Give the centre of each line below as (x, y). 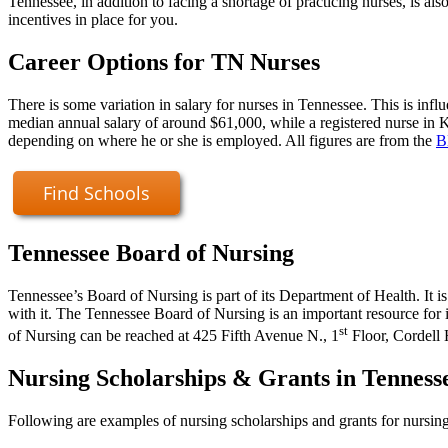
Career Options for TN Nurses (164, 61)
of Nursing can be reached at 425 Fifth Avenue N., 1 (173, 336)
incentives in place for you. (93, 20)
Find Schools (96, 192)
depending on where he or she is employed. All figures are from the (222, 140)
